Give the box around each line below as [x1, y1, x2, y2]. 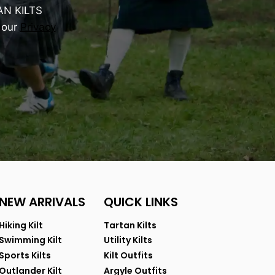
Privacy [20, 21, 56, 34]
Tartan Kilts [104, 219, 157, 231]
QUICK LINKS [104, 193, 178, 211]
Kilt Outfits [104, 249, 153, 262]
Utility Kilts [104, 234, 152, 247]
